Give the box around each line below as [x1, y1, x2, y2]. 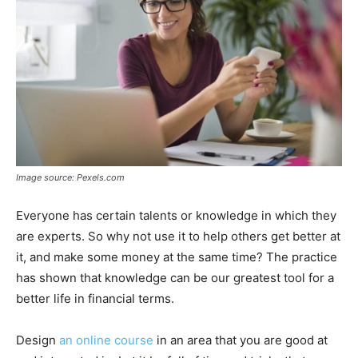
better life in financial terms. [16, 290, 174, 306]
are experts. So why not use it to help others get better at [16, 228, 340, 244]
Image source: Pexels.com [16, 171, 125, 183]
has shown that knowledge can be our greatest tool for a [16, 269, 334, 285]
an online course [59, 332, 153, 348]
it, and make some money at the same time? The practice [16, 249, 337, 265]
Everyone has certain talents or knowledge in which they [16, 207, 336, 223]
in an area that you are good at [153, 332, 328, 348]
